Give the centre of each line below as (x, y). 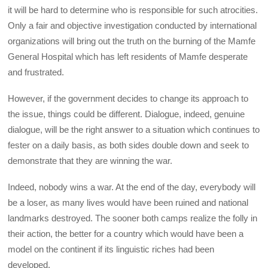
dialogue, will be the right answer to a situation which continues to (134, 130)
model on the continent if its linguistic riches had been (111, 249)
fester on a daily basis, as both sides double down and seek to (129, 145)
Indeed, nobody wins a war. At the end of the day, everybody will (132, 187)
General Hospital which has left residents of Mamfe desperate (128, 56)
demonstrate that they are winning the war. (90, 161)
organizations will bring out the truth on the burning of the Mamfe (132, 41)
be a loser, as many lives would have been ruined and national (128, 203)
